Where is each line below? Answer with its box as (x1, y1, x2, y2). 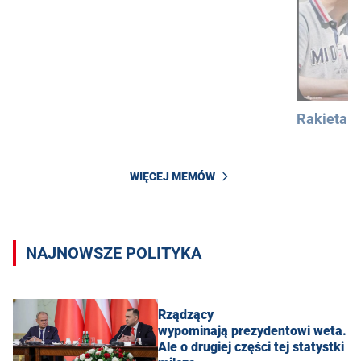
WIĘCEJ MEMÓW (130, 170, 215, 184)
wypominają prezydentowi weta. (158, 322, 346, 338)
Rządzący (158, 306, 214, 322)
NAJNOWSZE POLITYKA (26, 243, 201, 263)
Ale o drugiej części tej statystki (158, 338, 344, 355)
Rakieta (297, 110, 347, 127)
